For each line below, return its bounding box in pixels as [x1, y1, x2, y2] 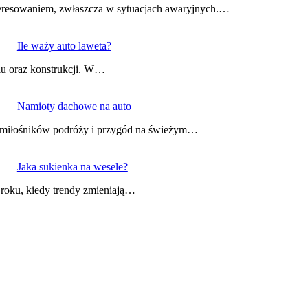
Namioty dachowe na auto [16, 100, 131, 113]
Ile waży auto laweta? [16, 40, 111, 52]
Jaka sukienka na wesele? [16, 161, 128, 173]
